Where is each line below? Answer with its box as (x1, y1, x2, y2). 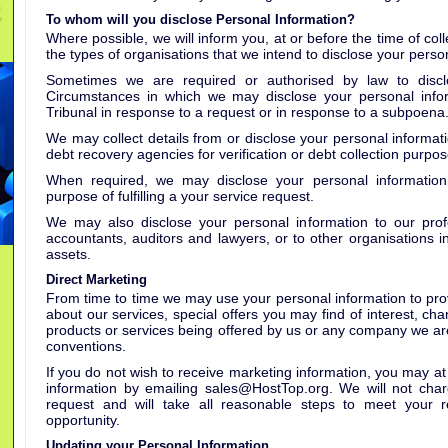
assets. (46, 246, 91, 262)
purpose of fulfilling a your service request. (46, 188, 314, 204)
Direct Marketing (46, 272, 147, 287)
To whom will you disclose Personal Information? (46, 12, 355, 27)
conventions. (46, 338, 126, 354)
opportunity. (46, 412, 120, 428)
